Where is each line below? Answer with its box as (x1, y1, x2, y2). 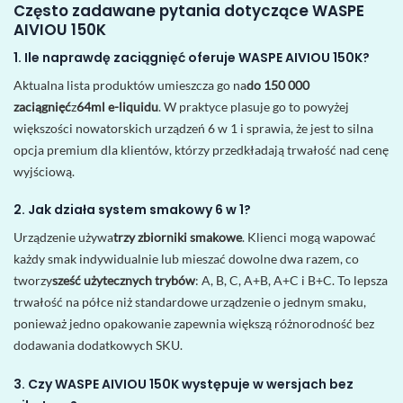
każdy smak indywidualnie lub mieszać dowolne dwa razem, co (13, 251, 359, 267)
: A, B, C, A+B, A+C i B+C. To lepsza (195, 273, 388, 289)
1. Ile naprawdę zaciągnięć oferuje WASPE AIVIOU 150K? (13, 49, 370, 67)
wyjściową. (13, 164, 75, 180)
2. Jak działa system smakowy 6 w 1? (13, 201, 251, 219)
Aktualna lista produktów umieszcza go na (13, 77, 246, 94)
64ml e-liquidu (76, 99, 158, 115)
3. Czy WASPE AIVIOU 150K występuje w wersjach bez (13, 374, 354, 393)
